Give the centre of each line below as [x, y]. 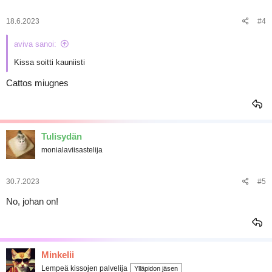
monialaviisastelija [72, 150]
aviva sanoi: [35, 44]
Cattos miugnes [37, 83]
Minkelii [58, 254]
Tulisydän [62, 136]
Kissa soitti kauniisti [49, 62]
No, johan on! [32, 201]
